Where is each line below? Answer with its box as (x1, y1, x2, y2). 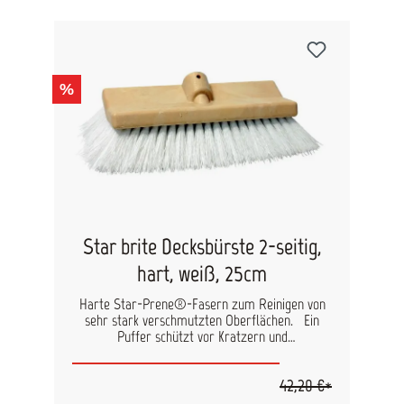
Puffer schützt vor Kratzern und (116, 327, 288, 346)
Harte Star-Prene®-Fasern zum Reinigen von (78, 295, 326, 314)
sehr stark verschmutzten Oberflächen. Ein (85, 311, 297, 330)
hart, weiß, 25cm (137, 260, 267, 288)
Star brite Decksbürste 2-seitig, (82, 233, 322, 261)
